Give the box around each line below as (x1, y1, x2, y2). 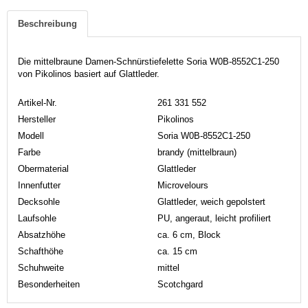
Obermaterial (18, 163, 69, 174)
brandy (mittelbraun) (157, 146, 236, 157)
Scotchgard (157, 278, 203, 289)
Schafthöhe (18, 245, 63, 256)
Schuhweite (18, 262, 64, 273)
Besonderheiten (18, 278, 80, 289)
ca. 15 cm (157, 245, 197, 256)
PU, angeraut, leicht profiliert (157, 212, 271, 223)
